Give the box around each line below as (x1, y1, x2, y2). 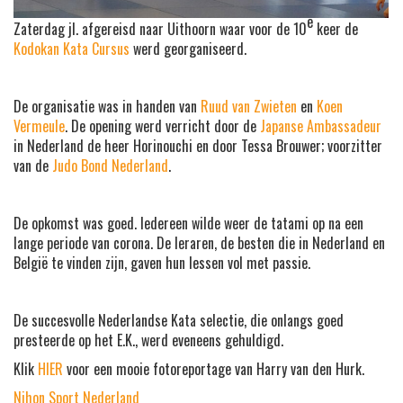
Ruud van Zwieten (201, 94, 297, 117)
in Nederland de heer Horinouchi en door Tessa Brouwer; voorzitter (13, 134, 382, 157)
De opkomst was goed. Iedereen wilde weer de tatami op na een (13, 211, 363, 234)
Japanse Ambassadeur (260, 114, 381, 137)
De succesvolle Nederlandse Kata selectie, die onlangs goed (13, 309, 344, 331)
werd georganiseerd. (130, 37, 246, 59)
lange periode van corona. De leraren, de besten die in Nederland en (13, 231, 385, 254)
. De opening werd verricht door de (65, 114, 260, 137)
